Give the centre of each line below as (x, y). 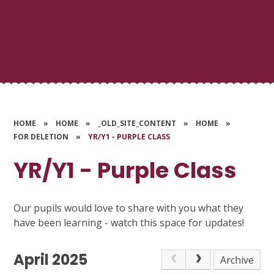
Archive (237, 260)
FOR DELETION (41, 137)
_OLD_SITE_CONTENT (137, 123)
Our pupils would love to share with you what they (129, 208)
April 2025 (51, 259)
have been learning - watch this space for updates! (129, 222)
